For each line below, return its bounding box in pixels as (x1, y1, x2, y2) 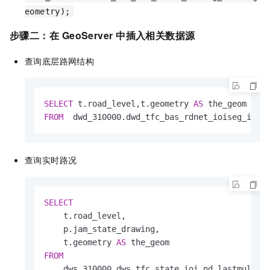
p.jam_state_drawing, (44, 224, 160, 234)
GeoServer (61, 28, 113, 43)
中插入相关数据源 (116, 28, 195, 43)
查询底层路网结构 (25, 55, 95, 67)
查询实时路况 (25, 154, 77, 166)
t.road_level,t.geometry (73, 99, 193, 108)
